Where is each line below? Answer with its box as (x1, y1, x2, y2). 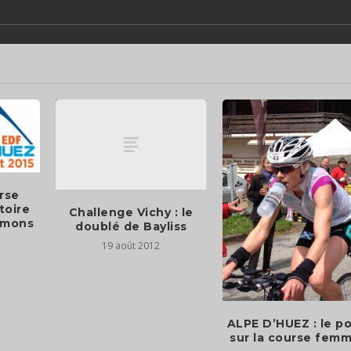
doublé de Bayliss (75, 219, 187, 234)
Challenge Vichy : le (68, 205, 194, 220)
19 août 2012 (102, 239, 161, 253)
